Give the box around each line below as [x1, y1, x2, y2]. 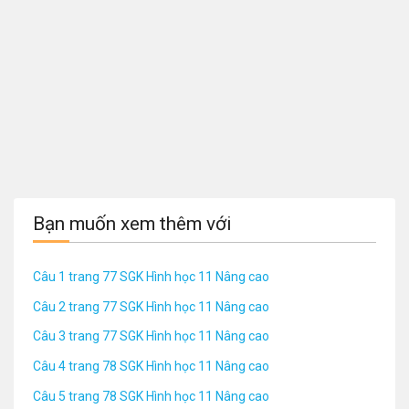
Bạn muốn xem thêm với [33, 213, 231, 236]
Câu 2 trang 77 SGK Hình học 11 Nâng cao [33, 299, 269, 314]
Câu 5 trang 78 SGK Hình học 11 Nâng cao [33, 388, 269, 404]
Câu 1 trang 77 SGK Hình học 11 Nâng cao [33, 269, 269, 285]
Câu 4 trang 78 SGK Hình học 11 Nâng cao [33, 358, 269, 373]
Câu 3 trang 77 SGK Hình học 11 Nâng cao [33, 329, 269, 344]
